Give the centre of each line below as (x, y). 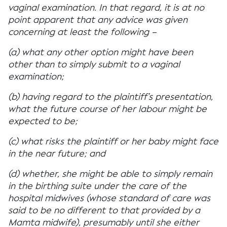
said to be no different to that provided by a (104, 210)
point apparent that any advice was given (98, 20)
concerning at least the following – (82, 32)
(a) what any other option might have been (101, 52)
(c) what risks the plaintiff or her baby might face (113, 141)
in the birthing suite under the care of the (97, 186)
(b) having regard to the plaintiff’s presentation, (110, 97)
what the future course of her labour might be (107, 109)
